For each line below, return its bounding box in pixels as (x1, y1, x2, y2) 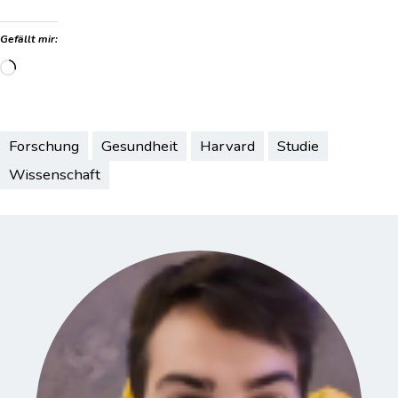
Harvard (200, 136, 255, 157)
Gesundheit (101, 136, 178, 157)
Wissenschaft (9, 164, 100, 186)
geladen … (15, 83, 101, 108)
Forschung (9, 136, 79, 157)
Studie (277, 136, 319, 157)
